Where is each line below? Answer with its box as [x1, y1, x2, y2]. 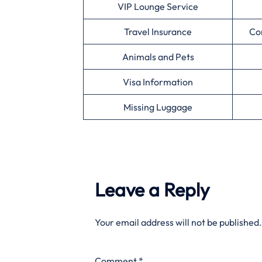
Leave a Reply [95, 178, 209, 202]
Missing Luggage [123, 101, 192, 113]
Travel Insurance [124, 26, 192, 38]
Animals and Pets [122, 51, 194, 63]
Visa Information [123, 76, 193, 88]
